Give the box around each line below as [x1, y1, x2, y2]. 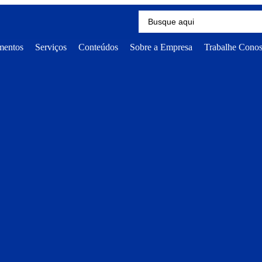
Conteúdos [78, 42, 118, 52]
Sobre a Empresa [129, 42, 192, 52]
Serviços [35, 42, 67, 52]
